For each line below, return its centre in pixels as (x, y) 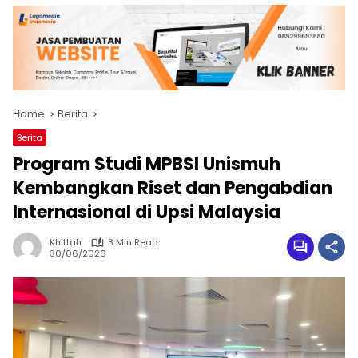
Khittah (66, 243)
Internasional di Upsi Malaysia (147, 213)
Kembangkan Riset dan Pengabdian (173, 189)
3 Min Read (133, 243)
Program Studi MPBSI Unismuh (147, 165)
